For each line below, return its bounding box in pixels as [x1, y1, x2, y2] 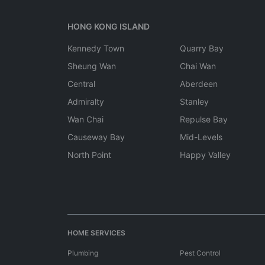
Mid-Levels [180, 132, 222, 142]
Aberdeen [180, 79, 218, 89]
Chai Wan [180, 61, 216, 71]
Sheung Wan [67, 61, 116, 71]
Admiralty [67, 96, 104, 106]
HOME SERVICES [67, 228, 125, 237]
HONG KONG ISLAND [67, 21, 150, 31]
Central [67, 79, 95, 89]
